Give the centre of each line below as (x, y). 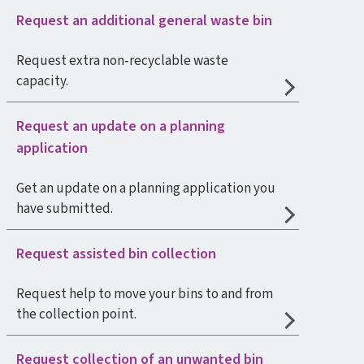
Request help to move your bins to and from (145, 294)
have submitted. (65, 209)
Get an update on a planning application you (146, 188)
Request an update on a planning (121, 126)
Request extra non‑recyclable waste (122, 61)
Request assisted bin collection (116, 254)
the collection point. (76, 314)
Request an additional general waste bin (144, 21)
